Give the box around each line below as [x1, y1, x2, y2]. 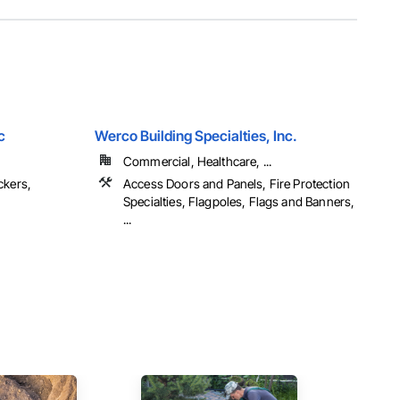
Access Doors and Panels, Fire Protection [123, 176, 350, 192]
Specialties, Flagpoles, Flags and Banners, [123, 194, 355, 210]
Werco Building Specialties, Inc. [95, 127, 297, 146]
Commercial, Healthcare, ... [123, 154, 272, 170]
